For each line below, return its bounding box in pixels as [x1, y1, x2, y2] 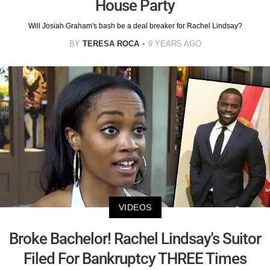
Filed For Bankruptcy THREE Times [24, 250, 246, 268]
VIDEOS [118, 202, 152, 213]
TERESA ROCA [82, 39, 139, 48]
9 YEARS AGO [148, 39, 201, 48]
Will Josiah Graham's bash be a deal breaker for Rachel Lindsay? [28, 21, 242, 30]
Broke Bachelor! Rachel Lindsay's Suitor [9, 230, 261, 248]
